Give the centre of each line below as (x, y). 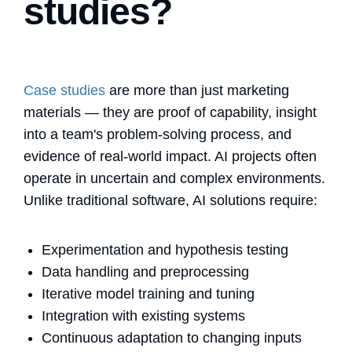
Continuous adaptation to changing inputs (172, 337)
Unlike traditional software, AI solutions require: (170, 200)
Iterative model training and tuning (148, 293)
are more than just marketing (197, 90)
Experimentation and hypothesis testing (165, 249)
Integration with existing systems (143, 315)
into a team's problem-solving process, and (158, 134)
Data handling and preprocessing (145, 271)
